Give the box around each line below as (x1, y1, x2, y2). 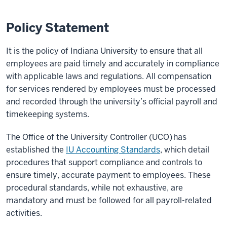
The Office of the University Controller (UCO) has (6, 132, 186, 143)
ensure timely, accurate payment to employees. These (6, 170, 211, 181)
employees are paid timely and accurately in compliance (6, 58, 219, 69)
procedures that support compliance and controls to (6, 157, 202, 168)
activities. (6, 208, 46, 219)
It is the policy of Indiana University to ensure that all (6, 46, 203, 57)
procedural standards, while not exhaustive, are (6, 182, 183, 194)
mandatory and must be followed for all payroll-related (6, 195, 212, 206)
